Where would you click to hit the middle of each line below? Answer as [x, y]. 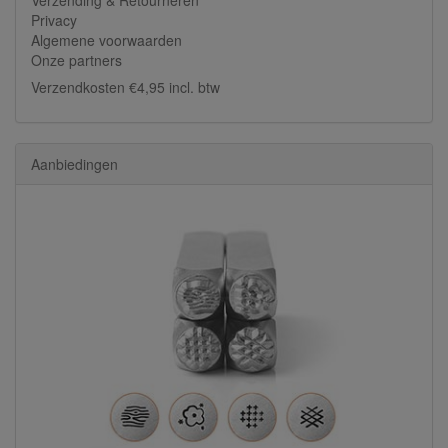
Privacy [54, 19]
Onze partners [76, 59]
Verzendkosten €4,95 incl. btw [125, 86]
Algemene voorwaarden [106, 39]
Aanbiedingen [74, 163]
